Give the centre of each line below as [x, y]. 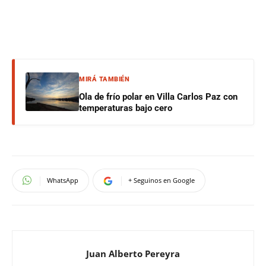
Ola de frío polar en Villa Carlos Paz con [158, 96]
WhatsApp [63, 180]
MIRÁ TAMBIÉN [104, 79]
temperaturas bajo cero [126, 108]
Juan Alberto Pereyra [133, 253]
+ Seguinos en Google [161, 180]
